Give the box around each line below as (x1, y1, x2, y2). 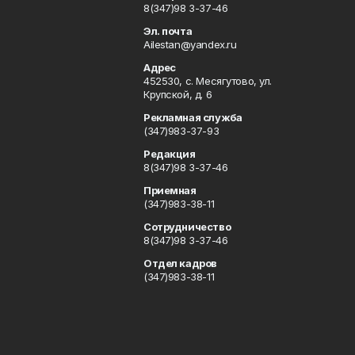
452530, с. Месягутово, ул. (143, 74, 273, 87)
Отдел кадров (143, 257, 217, 269)
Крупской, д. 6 (143, 88, 212, 101)
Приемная (143, 184, 197, 197)
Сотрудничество (143, 220, 231, 233)
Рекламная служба (143, 111, 242, 124)
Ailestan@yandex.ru (143, 38, 237, 51)
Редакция (143, 147, 196, 160)
